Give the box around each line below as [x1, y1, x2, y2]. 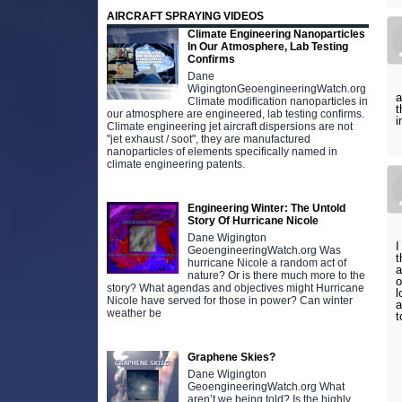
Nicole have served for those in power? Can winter [106, 293, 353, 307]
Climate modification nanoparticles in [187, 94, 368, 108]
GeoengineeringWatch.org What [187, 380, 345, 393]
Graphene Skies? [187, 350, 275, 363]
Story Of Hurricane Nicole [187, 214, 319, 227]
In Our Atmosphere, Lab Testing [187, 39, 348, 53]
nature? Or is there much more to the [187, 268, 365, 282]
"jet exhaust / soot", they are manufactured [106, 132, 310, 145]
